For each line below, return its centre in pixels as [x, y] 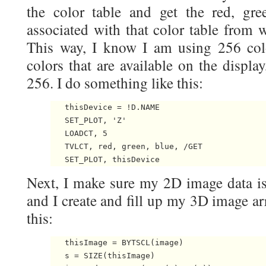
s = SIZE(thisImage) [103, 256]
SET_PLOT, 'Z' [88, 121]
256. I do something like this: [115, 83]
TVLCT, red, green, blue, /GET [126, 147]
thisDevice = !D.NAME [105, 107]
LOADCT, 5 [79, 134]
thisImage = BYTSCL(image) [117, 243]
